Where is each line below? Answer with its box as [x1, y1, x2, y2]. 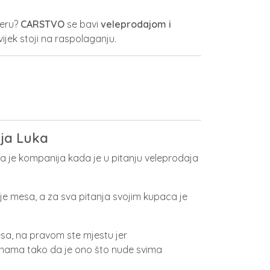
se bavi [64, 18, 101, 30]
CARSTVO [20, 18, 64, 30]
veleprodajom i [101, 18, 171, 30]
